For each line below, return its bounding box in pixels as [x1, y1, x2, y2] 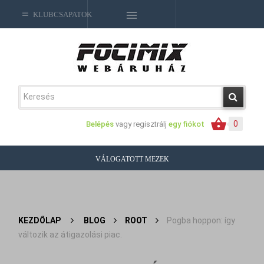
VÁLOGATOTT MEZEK [95, 155, 169, 163]
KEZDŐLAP [18, 216, 61, 225]
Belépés [85, 120, 115, 128]
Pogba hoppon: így [167, 216, 236, 225]
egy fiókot [168, 120, 204, 128]
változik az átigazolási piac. [18, 230, 123, 239]
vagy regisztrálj [115, 120, 167, 128]
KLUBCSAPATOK [29, 10, 92, 18]
